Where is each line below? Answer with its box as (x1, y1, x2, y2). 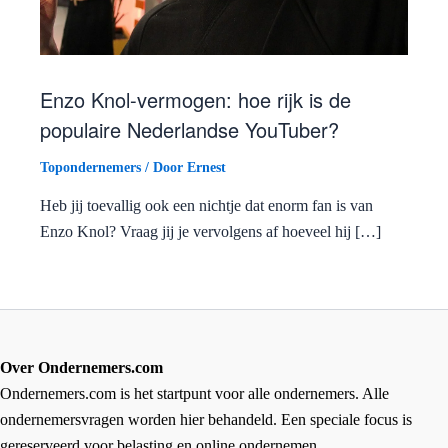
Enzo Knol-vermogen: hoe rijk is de (40, 85, 351, 115)
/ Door (141, 160, 187, 176)
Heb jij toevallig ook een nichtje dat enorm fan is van (40, 197, 373, 215)
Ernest (187, 160, 226, 176)
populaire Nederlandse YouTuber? (40, 115, 351, 145)
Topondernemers (40, 160, 141, 176)
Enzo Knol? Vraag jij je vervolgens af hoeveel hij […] (40, 223, 381, 241)
